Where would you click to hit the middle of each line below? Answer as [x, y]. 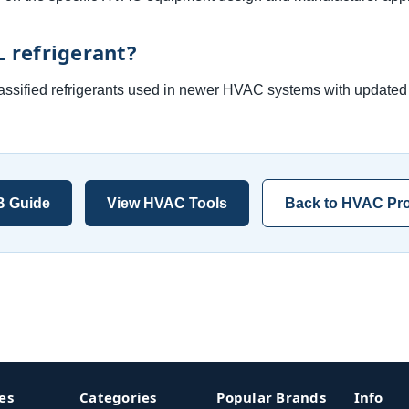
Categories [118, 398]
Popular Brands [271, 398]
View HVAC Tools [167, 204]
